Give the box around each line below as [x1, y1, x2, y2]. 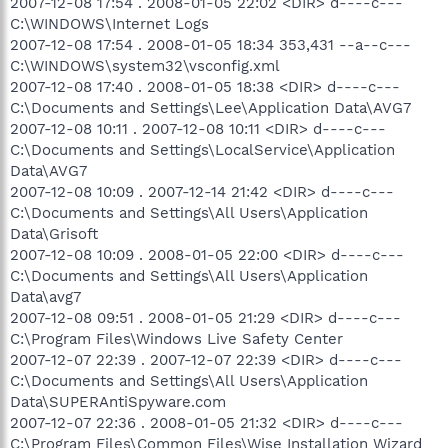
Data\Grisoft [10, 224, 98, 243]
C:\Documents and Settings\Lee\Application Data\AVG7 [10, 98, 411, 117]
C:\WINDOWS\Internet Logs [10, 14, 209, 33]
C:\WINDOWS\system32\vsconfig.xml [10, 56, 280, 75]
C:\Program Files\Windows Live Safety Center [10, 329, 343, 348]
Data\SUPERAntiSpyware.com [10, 392, 226, 411]
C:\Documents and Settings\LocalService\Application [10, 140, 395, 159]
